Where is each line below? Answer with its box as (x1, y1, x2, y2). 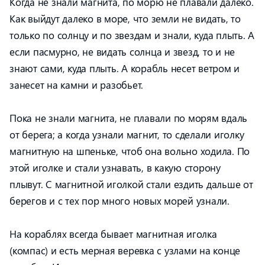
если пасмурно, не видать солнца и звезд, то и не (9, 45, 235, 58)
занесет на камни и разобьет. (9, 78, 143, 91)
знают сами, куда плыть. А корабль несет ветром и (9, 62, 240, 75)
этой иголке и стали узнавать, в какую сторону (9, 161, 221, 174)
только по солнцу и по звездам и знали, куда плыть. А (9, 28, 254, 41)
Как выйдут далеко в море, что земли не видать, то (9, 12, 241, 25)
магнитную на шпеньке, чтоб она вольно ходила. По (9, 144, 250, 157)
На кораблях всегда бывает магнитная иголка (9, 227, 217, 240)
